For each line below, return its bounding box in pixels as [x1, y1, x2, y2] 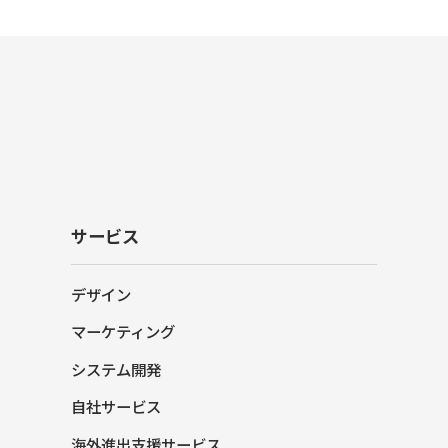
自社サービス [70, 395, 161, 418]
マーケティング [70, 320, 175, 343]
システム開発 [70, 357, 161, 380]
